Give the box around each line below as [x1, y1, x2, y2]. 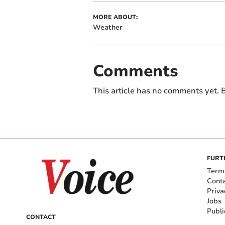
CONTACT [26, 212, 56, 221]
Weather [92, 22, 123, 32]
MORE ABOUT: [92, 13, 138, 21]
